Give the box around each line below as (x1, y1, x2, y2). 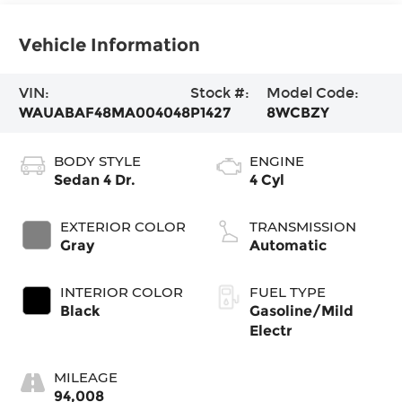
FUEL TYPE (249, 284, 326, 301)
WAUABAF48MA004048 (19, 103, 191, 121)
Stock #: (190, 83, 250, 101)
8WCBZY (266, 103, 329, 121)
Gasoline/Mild (249, 302, 354, 320)
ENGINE (249, 153, 304, 170)
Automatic (249, 237, 327, 255)
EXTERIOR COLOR (60, 218, 187, 236)
